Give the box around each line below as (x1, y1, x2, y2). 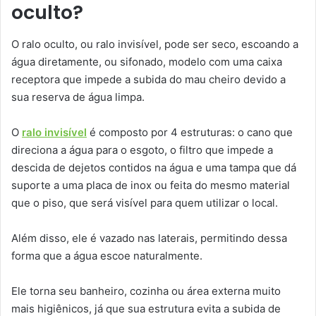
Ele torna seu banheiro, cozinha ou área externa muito (11, 284, 281, 298)
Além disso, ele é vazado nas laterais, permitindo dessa (11, 231, 287, 245)
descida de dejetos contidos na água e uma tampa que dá (11, 160, 296, 174)
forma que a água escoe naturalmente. (11, 248, 202, 262)
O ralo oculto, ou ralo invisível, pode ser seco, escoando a (11, 37, 298, 51)
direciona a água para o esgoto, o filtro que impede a (11, 142, 273, 157)
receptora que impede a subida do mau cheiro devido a (11, 72, 286, 86)
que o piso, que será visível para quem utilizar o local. (11, 195, 278, 209)
